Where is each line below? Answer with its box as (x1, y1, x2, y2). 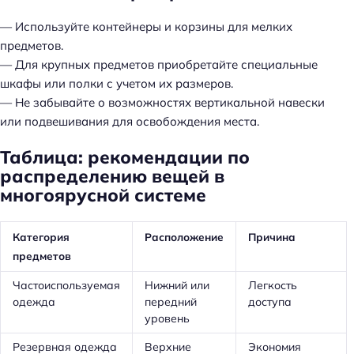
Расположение (145, 230, 224, 244)
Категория (13, 230, 70, 244)
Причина (248, 230, 296, 244)
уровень (145, 311, 190, 326)
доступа (248, 295, 292, 310)
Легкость (248, 278, 297, 293)
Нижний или (145, 278, 209, 293)
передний (145, 295, 197, 310)
